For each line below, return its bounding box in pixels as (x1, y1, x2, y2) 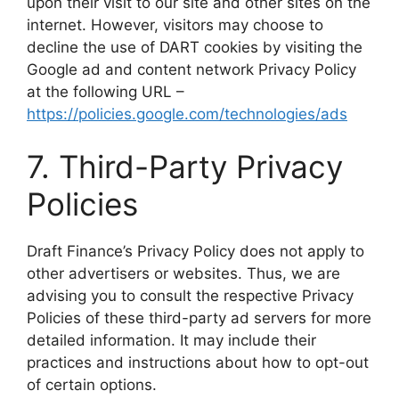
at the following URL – (27, 82, 184, 101)
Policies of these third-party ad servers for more (27, 309, 371, 327)
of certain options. (27, 376, 157, 394)
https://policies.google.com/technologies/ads (27, 104, 347, 123)
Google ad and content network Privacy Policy (27, 60, 356, 78)
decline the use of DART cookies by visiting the (27, 37, 362, 56)
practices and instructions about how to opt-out (27, 354, 369, 371)
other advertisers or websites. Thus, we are (27, 265, 340, 282)
